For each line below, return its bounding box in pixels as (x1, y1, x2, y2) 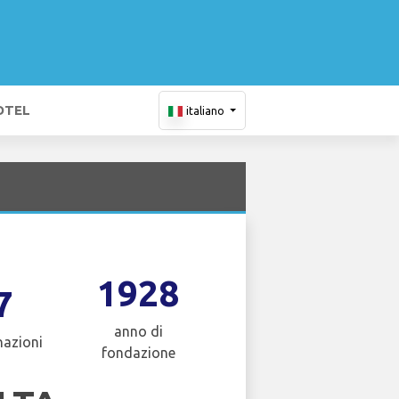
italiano (185, 105, 224, 117)
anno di (113, 323, 163, 339)
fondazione (101, 345, 175, 361)
